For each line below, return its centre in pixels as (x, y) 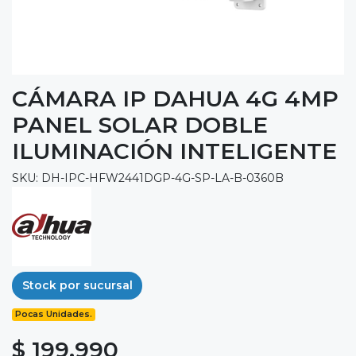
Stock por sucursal (77, 285)
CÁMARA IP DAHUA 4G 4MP (175, 98)
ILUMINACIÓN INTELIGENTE (174, 151)
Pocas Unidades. (54, 315)
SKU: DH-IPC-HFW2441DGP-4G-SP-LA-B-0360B (148, 178)
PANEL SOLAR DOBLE (140, 124)
